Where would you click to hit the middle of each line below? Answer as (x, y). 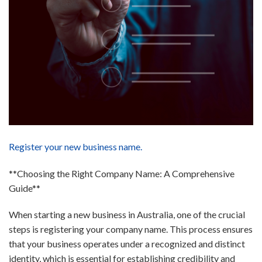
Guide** (25, 188)
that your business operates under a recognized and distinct (127, 244)
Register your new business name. (75, 146)
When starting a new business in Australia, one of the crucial (127, 215)
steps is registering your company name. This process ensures (131, 229)
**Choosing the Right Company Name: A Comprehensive (122, 173)
